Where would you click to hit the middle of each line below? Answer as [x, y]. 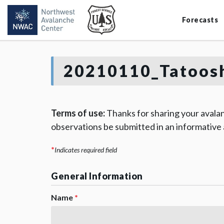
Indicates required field [86, 150]
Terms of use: [78, 113]
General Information [97, 176]
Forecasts [200, 20]
